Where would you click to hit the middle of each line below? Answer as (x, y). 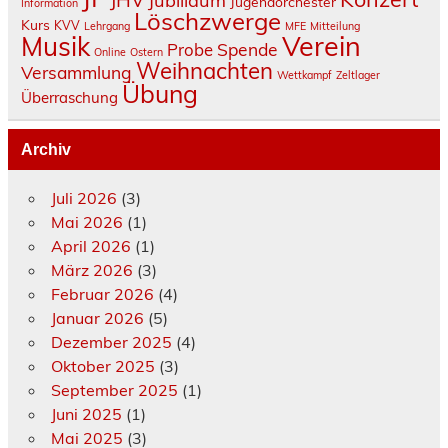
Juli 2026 (83, 198)
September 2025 (114, 390)
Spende (247, 49)
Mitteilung (334, 26)
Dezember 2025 (111, 342)
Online (109, 52)
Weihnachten (204, 71)
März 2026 (91, 270)
